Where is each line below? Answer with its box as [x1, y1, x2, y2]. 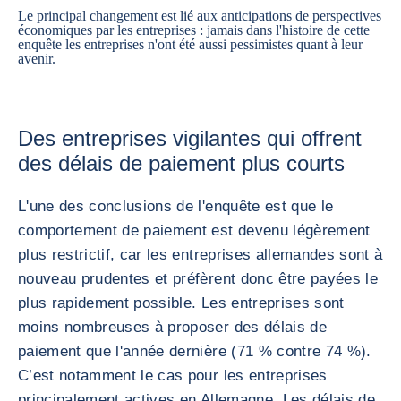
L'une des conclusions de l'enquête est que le [18, 198, 334, 215]
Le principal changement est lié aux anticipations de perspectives [18, 8, 381, 23]
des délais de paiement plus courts [18, 151, 345, 175]
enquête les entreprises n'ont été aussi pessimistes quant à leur [18, 37, 363, 52]
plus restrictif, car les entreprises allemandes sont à [18, 246, 383, 263]
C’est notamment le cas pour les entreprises [18, 367, 328, 384]
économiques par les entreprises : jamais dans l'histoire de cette [18, 22, 370, 38]
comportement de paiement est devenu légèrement [18, 222, 371, 239]
